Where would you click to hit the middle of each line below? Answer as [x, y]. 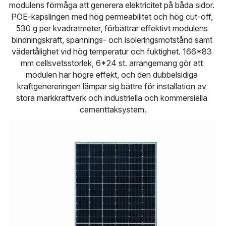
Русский [65, 56]
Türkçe [61, 10]
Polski [59, 33]
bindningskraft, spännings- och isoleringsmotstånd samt [112, 40]
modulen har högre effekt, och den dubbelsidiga [112, 75]
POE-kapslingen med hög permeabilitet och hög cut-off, [112, 17]
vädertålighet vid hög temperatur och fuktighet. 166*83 [112, 51]
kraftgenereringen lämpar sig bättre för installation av [112, 86]
